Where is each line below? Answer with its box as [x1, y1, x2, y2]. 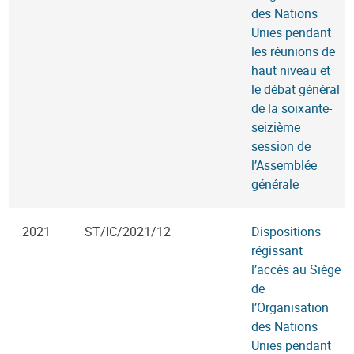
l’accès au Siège [251, 261, 341, 278]
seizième [251, 119, 300, 136]
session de [251, 137, 311, 155]
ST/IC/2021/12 [85, 223, 171, 240]
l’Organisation [251, 299, 329, 316]
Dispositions [251, 223, 321, 240]
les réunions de [251, 43, 335, 60]
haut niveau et [251, 62, 330, 79]
